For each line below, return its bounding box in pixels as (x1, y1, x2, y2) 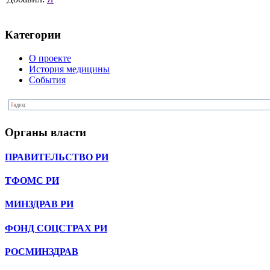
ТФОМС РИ (5, 175, 59, 186)
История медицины (29, 63, 110, 74)
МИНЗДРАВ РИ (5, 199, 74, 210)
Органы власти (5, 125, 86, 139)
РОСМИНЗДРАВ (5, 246, 78, 257)
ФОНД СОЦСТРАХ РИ (5, 222, 107, 233)
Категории (5, 28, 61, 42)
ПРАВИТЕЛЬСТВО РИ (5, 151, 108, 162)
